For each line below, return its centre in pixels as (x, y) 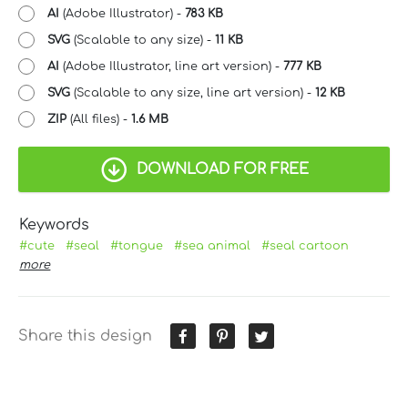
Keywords (55, 224)
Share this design (85, 336)
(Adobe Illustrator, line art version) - (171, 66)
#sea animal (213, 245)
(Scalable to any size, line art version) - (193, 92)
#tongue (137, 245)
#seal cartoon (306, 245)
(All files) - (99, 119)
